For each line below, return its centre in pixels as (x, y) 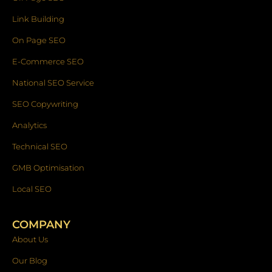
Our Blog (30, 261)
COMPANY (41, 225)
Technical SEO (40, 147)
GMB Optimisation (48, 168)
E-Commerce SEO (48, 62)
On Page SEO (39, 40)
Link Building (38, 19)
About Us (30, 240)
